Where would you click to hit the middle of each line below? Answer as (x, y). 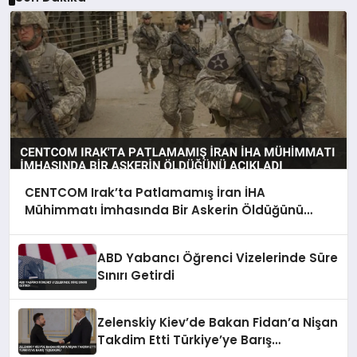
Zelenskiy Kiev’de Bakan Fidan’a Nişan (218, 323)
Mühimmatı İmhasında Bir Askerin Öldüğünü (164, 210)
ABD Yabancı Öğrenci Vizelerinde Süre (218, 258)
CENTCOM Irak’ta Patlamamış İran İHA (145, 193)
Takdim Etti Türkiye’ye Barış (185, 340)
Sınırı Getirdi (136, 276)
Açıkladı (49, 228)
